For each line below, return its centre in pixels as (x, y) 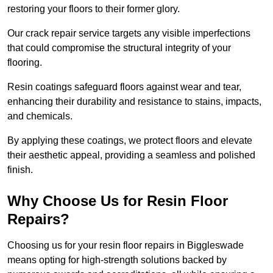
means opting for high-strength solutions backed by (117, 260)
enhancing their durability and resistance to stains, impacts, (134, 102)
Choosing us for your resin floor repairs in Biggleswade (126, 246)
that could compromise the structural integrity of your (119, 48)
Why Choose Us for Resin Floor (118, 201)
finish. (20, 170)
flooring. (25, 63)
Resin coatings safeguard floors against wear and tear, (124, 87)
